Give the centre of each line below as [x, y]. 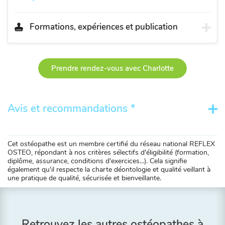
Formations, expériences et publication [103, 27]
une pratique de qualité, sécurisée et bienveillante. [84, 178]
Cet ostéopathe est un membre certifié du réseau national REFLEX [111, 144]
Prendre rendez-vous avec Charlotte [113, 68]
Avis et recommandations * [71, 108]
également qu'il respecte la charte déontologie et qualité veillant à [109, 170]
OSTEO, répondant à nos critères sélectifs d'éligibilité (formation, [108, 152]
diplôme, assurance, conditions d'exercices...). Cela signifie [97, 161]
